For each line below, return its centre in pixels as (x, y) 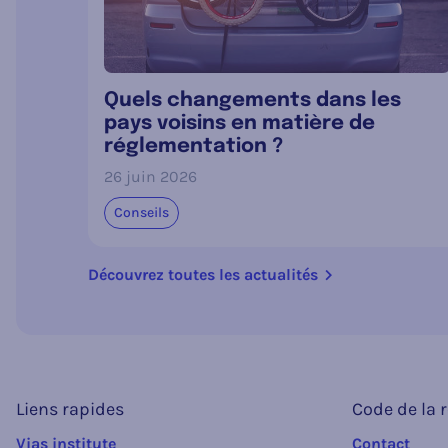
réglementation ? (193, 147)
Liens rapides (70, 409)
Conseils (141, 213)
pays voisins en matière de (239, 124)
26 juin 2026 (150, 177)
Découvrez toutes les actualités (203, 275)
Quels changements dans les (252, 101)
